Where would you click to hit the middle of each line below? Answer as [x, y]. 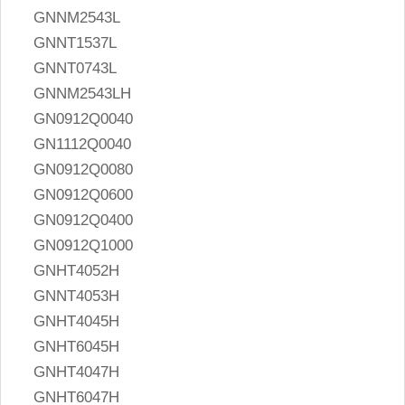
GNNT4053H [77, 297]
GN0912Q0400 [84, 221]
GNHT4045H [77, 322]
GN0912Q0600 [84, 195]
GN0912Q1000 [84, 246]
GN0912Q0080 [84, 170]
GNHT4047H [77, 372]
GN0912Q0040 [84, 119]
